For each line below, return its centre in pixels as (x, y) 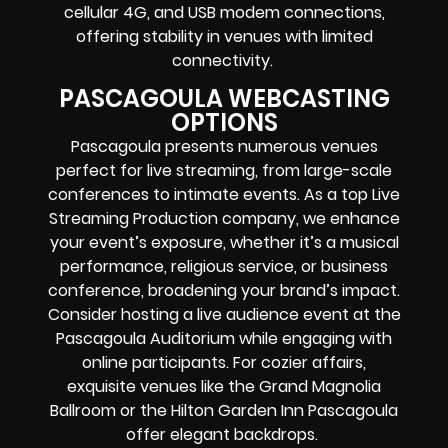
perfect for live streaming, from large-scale (224, 171)
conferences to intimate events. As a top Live (224, 195)
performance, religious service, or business (224, 267)
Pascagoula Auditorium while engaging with (224, 339)
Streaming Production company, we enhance (224, 219)
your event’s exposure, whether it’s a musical (224, 243)
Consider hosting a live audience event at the (224, 315)
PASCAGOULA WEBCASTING (224, 99)
